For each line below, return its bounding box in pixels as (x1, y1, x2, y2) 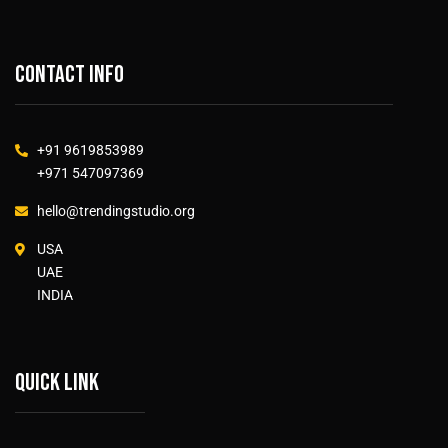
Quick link (15, 367, 99, 397)
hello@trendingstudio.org (37, 202, 195, 219)
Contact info (15, 59, 124, 89)
